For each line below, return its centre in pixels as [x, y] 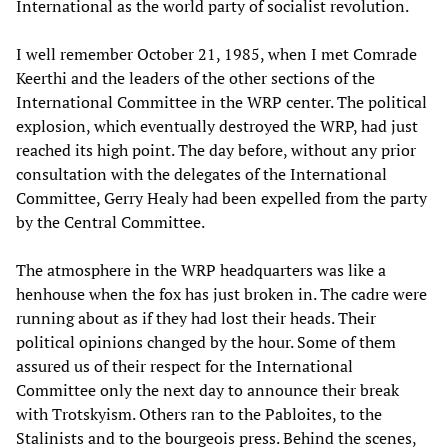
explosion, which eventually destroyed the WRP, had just [217, 125]
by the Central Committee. [110, 221]
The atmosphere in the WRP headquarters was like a [201, 269]
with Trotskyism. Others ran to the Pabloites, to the [199, 413]
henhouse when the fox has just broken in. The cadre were [221, 293]
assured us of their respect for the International [184, 365]
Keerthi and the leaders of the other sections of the [195, 77]
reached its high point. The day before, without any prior [216, 149]
